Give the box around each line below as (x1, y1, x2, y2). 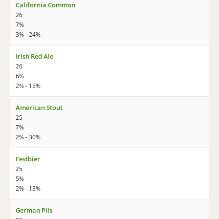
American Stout (16, 103, 63, 112)
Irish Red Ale (16, 52, 53, 61)
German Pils (16, 206, 52, 215)
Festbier (16, 154, 40, 163)
